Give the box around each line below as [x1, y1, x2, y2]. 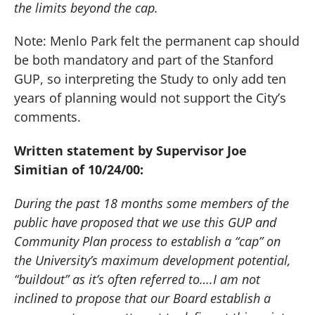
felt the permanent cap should [117, 32, 300, 50]
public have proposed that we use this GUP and [14, 213, 276, 231]
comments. [14, 108, 81, 126]
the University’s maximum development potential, [14, 251, 290, 269]
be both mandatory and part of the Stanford [14, 51, 274, 69]
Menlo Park [50, 32, 117, 50]
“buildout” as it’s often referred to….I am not [14, 270, 260, 288]
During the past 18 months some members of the [14, 194, 289, 212]
